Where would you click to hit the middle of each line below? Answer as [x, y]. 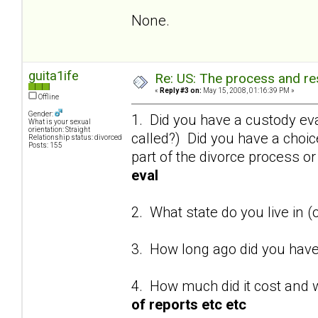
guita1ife [54, 76]
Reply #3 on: [181, 91]
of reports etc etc [189, 304]
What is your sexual [60, 122]
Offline [48, 97]
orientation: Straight [59, 130]
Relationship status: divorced [75, 138]
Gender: [42, 114]
